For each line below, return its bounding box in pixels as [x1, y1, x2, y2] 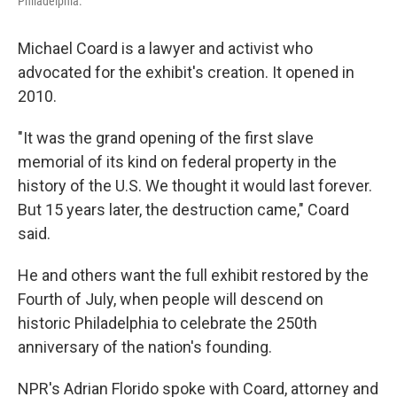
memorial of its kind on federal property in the [18, 152, 337, 171]
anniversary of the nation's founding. [18, 338, 272, 356]
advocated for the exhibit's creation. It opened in [18, 63, 354, 82]
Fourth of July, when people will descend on [18, 290, 323, 308]
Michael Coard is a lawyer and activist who [18, 39, 313, 58]
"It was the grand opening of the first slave [18, 128, 314, 147]
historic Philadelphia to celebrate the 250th [18, 314, 317, 332]
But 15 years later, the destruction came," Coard [18, 200, 349, 219]
